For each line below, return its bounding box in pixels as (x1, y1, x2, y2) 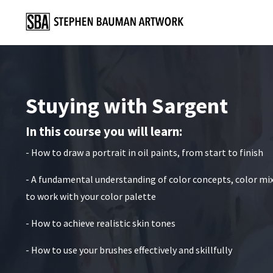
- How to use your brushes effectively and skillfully (26, 244, 232, 257)
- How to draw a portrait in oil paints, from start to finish (26, 146, 263, 159)
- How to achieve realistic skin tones (26, 217, 175, 230)
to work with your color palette (26, 190, 156, 203)
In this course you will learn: (26, 123, 182, 140)
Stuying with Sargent (26, 92, 232, 120)
